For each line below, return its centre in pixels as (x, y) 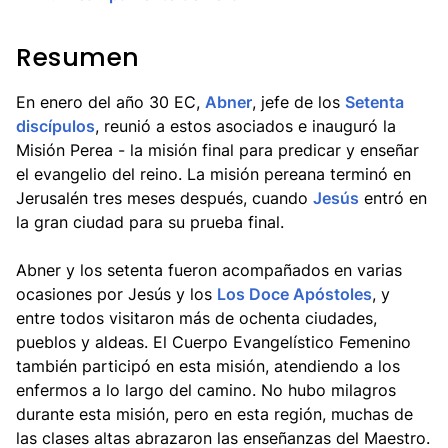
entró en (393, 198)
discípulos (55, 126)
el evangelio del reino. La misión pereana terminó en (213, 174)
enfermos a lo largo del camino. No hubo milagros (206, 390)
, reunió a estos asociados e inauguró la (245, 126)
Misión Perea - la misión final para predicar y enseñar (217, 150)
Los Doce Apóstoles (294, 294)
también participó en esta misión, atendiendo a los (208, 366)
